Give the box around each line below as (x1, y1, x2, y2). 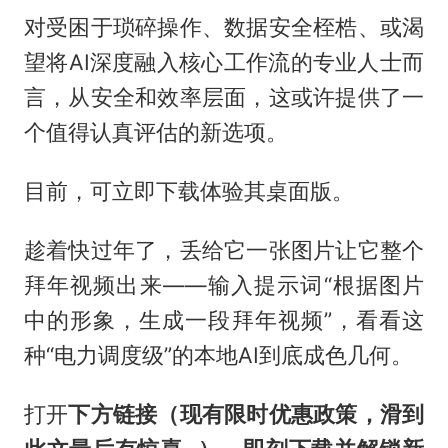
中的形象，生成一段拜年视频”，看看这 (23, 306, 425, 333)
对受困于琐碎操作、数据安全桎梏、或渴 (23, 14, 425, 41)
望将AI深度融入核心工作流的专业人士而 (23, 49, 425, 76)
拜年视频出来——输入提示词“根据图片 (23, 271, 425, 298)
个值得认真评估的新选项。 (23, 119, 288, 146)
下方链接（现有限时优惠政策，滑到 (68, 400, 425, 427)
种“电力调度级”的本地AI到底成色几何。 (23, 341, 413, 368)
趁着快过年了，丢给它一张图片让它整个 (23, 236, 425, 263)
